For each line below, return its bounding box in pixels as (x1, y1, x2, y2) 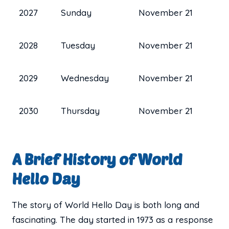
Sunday (61, 7, 92, 18)
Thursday (61, 105, 100, 116)
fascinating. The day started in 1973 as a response (12, 214, 214, 225)
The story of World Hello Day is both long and (12, 199, 200, 210)
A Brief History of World (12, 149, 183, 168)
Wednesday (61, 72, 109, 83)
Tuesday (61, 39, 96, 51)
